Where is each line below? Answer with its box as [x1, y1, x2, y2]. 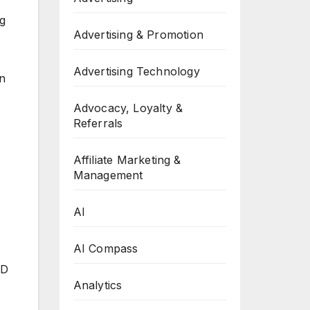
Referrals [73, 116, 123, 130]
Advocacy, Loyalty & [73, 101, 183, 115]
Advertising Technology [73, 64, 200, 78]
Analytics [73, 278, 122, 292]
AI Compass [73, 241, 138, 255]
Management [73, 168, 143, 182]
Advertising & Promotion [73, 28, 204, 42]
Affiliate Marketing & [73, 153, 181, 167]
